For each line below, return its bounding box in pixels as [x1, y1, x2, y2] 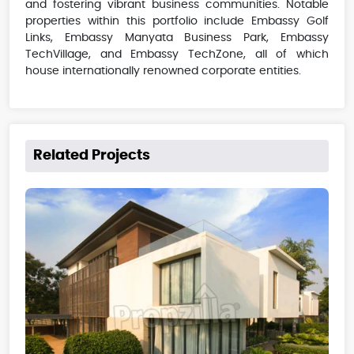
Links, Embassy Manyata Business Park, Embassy [25, 32, 329, 43]
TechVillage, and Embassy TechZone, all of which [25, 48, 329, 60]
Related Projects [33, 148, 150, 163]
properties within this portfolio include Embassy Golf [25, 15, 329, 27]
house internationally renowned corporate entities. [25, 65, 301, 77]
